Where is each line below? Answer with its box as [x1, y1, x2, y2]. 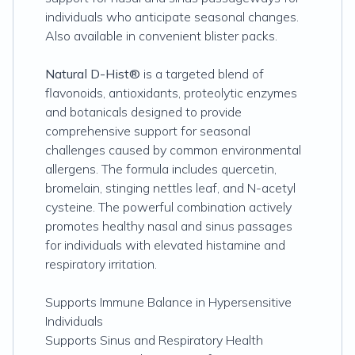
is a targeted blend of [140, 66, 264, 82]
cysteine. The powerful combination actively [45, 199, 292, 215]
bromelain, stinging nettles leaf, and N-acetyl [45, 180, 296, 196]
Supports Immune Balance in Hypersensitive [45, 294, 292, 310]
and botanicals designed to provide [45, 104, 242, 120]
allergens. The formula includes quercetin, [45, 161, 277, 177]
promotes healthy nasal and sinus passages [45, 218, 292, 234]
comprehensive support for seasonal [45, 123, 250, 139]
